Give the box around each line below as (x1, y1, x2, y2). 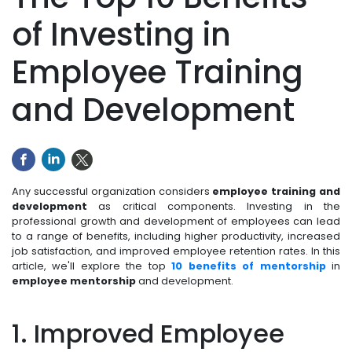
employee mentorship (12, 274, 136, 288)
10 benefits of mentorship (171, 259, 326, 273)
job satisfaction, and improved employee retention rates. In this (12, 244, 340, 258)
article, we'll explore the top (12, 259, 172, 273)
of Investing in (12, 13, 231, 57)
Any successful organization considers (12, 185, 213, 199)
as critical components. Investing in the (87, 200, 340, 214)
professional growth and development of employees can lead (12, 214, 340, 229)
